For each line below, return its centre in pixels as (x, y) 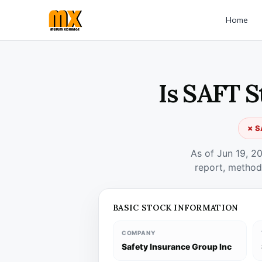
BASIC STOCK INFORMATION (176, 208)
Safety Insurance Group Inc (177, 247)
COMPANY (139, 233)
